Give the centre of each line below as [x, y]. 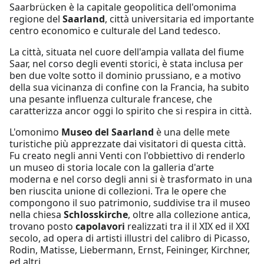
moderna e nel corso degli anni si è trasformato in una [131, 179]
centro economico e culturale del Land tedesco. [115, 30]
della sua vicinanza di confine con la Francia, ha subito [129, 87]
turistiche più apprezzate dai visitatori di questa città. [128, 143]
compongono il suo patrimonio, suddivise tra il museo [130, 202]
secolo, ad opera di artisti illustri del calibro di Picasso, [130, 238]
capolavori [100, 226]
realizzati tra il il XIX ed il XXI [187, 226]
